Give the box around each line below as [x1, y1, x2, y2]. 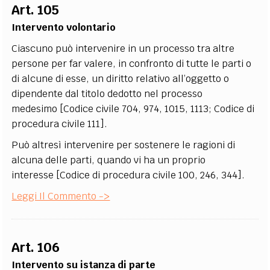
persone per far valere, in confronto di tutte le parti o [11, 57, 252, 70]
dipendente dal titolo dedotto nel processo [11, 87, 203, 100]
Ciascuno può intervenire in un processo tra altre [11, 42, 235, 55]
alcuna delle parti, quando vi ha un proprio [11, 154, 206, 166]
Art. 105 [11, 2, 60, 18]
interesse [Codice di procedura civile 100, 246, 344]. [11, 169, 245, 181]
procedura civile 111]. [11, 118, 108, 130]
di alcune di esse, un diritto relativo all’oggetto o [11, 72, 230, 85]
